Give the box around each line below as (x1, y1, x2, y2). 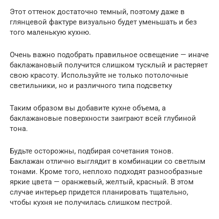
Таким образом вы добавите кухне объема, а (10, 103, 166, 112)
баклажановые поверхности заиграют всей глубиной (10, 113, 196, 123)
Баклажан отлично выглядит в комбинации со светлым (10, 156, 205, 166)
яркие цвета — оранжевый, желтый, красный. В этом (10, 177, 194, 186)
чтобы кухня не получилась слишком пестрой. (10, 197, 172, 207)
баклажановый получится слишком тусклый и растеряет (10, 60, 208, 69)
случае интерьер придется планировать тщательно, (10, 187, 188, 197)
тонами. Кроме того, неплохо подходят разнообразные (10, 167, 202, 176)
